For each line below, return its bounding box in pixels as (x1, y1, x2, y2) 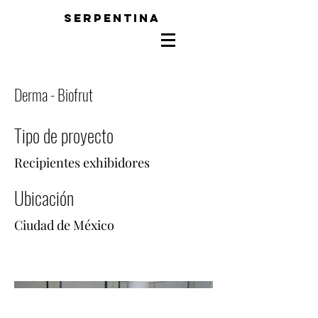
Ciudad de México (14, 216, 114, 234)
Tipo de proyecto (14, 121, 114, 149)
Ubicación (14, 184, 74, 212)
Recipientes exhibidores (14, 154, 150, 171)
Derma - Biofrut (14, 83, 93, 106)
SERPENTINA (64, 11, 161, 25)
